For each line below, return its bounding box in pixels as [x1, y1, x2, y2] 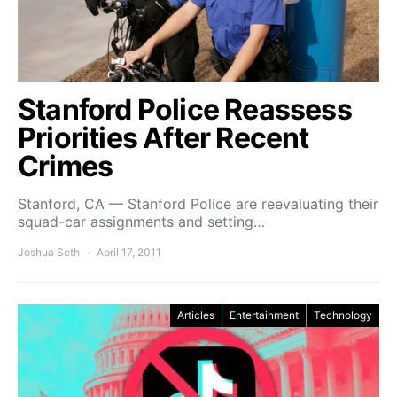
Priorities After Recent [18, 120, 309, 155]
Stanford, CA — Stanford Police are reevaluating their [18, 194, 378, 213]
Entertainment [230, 307, 299, 322]
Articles [177, 307, 214, 322]
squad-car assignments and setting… [18, 212, 265, 230]
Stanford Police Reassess [18, 91, 352, 127]
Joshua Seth [18, 245, 80, 259]
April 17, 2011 [97, 245, 161, 259]
